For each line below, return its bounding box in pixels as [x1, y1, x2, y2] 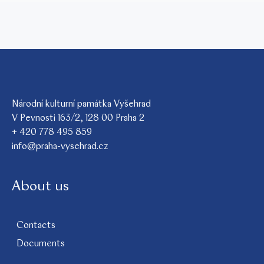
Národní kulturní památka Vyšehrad [12, 100, 151, 109]
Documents [16, 239, 65, 249]
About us [12, 180, 69, 194]
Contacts [16, 221, 55, 230]
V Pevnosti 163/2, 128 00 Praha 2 [12, 114, 144, 123]
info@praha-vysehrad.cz [12, 142, 108, 151]
